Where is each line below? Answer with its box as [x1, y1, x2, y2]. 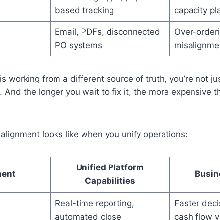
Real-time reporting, [55, 198, 134, 208]
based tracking [55, 5, 114, 15]
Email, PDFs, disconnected [55, 27, 160, 37]
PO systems [55, 40, 102, 50]
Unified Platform [76, 162, 144, 172]
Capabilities [85, 175, 135, 186]
